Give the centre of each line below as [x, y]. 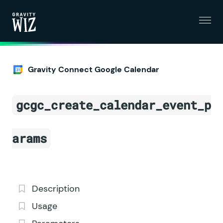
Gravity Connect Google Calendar [93, 69]
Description [56, 189]
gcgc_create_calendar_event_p [113, 105]
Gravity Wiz [35, 38]
